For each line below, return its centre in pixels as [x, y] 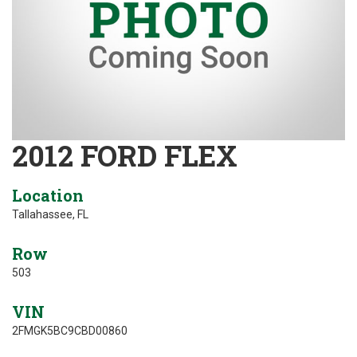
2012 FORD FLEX [125, 155]
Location [48, 195]
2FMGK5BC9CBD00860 [70, 331]
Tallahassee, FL [50, 214]
